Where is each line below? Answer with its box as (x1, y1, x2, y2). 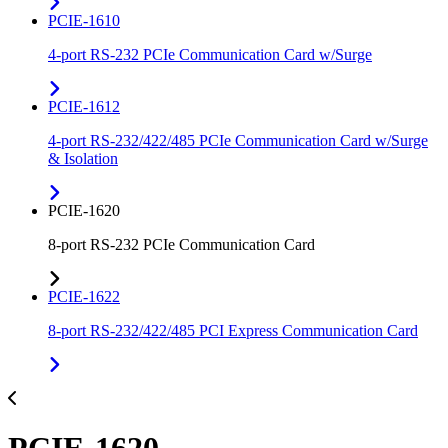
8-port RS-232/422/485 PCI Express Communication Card (48, 322, 418, 340)
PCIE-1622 (48, 288, 120, 306)
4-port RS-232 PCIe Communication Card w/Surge (48, 46, 372, 64)
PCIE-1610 (48, 12, 120, 30)
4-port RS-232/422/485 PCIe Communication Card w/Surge (48, 132, 428, 150)
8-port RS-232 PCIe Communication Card (48, 236, 315, 254)
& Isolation (48, 150, 118, 168)
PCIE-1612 (48, 98, 120, 116)
